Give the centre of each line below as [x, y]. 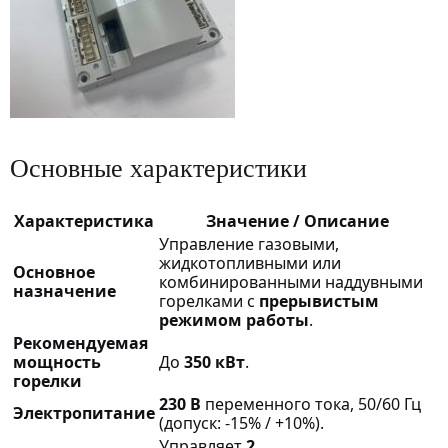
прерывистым [319, 300]
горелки [47, 380]
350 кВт [214, 361]
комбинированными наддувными [291, 281]
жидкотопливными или [250, 262]
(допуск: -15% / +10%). [241, 422]
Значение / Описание [297, 220]
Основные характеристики [158, 168]
